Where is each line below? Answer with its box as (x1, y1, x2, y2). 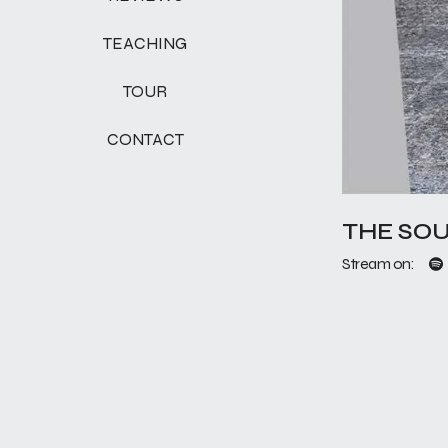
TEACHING (103, 32, 187, 54)
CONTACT (106, 128, 184, 150)
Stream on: (342, 254, 414, 273)
